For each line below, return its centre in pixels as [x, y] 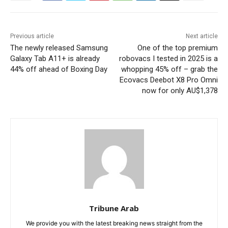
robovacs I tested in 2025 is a [168, 59]
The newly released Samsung [59, 48]
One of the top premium [177, 48]
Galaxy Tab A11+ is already [55, 59]
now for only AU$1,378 [180, 91]
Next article [202, 36]
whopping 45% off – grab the [169, 69]
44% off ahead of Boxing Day [59, 69]
